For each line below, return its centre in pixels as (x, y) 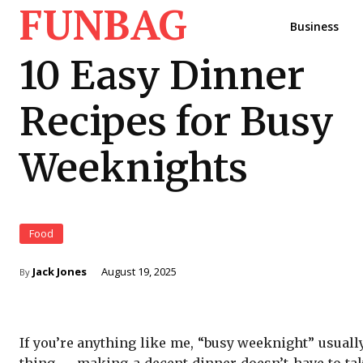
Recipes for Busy (177, 122)
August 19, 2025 (139, 271)
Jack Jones (60, 271)
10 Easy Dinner (162, 75)
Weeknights (134, 168)
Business (314, 26)
